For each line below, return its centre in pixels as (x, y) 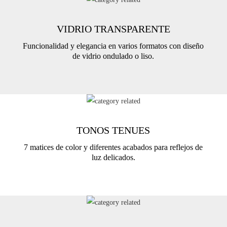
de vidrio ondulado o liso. (113, 56)
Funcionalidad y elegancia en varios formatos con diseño (113, 46)
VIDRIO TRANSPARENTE (113, 29)
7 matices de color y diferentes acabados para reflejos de (113, 147)
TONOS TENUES (113, 130)
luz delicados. (113, 157)
